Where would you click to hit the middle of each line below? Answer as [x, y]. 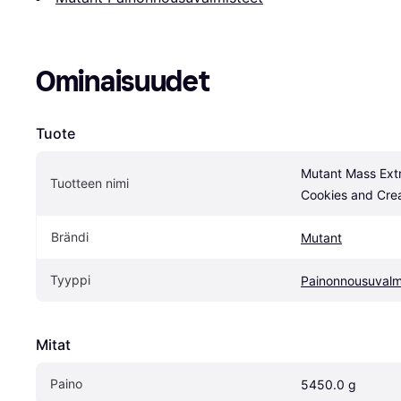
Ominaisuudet [123, 81]
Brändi [70, 236]
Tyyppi [70, 279]
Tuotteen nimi [90, 183]
